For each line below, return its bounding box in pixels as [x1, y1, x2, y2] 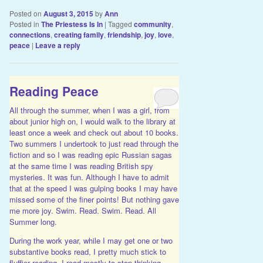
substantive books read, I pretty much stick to [9, 246, 166, 258]
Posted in [9, 18, 39, 29]
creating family [53, 29, 104, 40]
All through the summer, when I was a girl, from [9, 104, 170, 116]
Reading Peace [9, 82, 99, 100]
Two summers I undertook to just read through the [9, 138, 178, 150]
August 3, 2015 [43, 8, 93, 19]
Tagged [107, 18, 132, 29]
